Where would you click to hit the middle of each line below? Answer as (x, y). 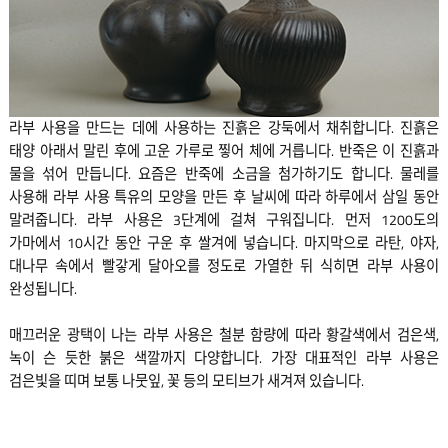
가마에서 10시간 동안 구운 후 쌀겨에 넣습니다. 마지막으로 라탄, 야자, (224, 242)
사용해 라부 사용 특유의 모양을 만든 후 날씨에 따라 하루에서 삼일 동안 (224, 196)
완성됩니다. (42, 288)
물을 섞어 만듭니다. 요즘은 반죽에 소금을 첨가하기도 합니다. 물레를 (224, 173)
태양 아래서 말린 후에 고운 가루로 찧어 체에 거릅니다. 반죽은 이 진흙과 (224, 150)
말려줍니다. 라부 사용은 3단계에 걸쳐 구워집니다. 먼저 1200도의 (224, 219)
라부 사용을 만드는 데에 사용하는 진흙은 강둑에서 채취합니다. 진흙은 (224, 127)
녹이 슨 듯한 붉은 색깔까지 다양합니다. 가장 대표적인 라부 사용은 (224, 357)
